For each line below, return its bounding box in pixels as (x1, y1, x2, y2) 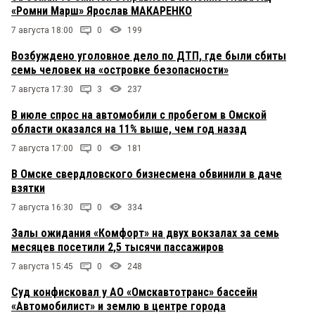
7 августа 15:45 (11, 261, 73, 271)
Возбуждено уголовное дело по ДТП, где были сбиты (11, 49, 286, 63)
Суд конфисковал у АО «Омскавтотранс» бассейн (11, 285, 257, 299)
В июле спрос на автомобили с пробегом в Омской (11, 108, 266, 122)
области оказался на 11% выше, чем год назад (11, 122, 247, 136)
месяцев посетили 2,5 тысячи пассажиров (11, 240, 224, 254)
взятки (11, 181, 45, 195)
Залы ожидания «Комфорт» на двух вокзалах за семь (11, 226, 279, 240)
